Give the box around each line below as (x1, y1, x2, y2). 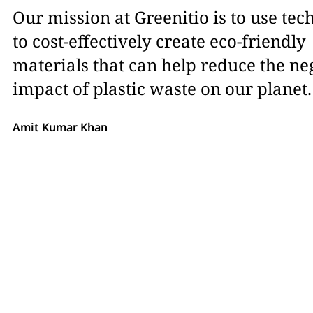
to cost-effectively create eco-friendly (12, 29, 306, 52)
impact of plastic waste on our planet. (12, 76, 312, 100)
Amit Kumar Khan (12, 119, 108, 135)
